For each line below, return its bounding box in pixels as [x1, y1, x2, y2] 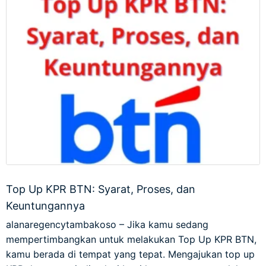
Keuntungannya [6, 199, 85, 213]
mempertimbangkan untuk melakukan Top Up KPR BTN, [6, 233, 256, 246]
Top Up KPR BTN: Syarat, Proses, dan [6, 183, 195, 196]
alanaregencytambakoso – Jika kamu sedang [6, 218, 208, 231]
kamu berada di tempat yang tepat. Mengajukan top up [6, 248, 255, 261]
